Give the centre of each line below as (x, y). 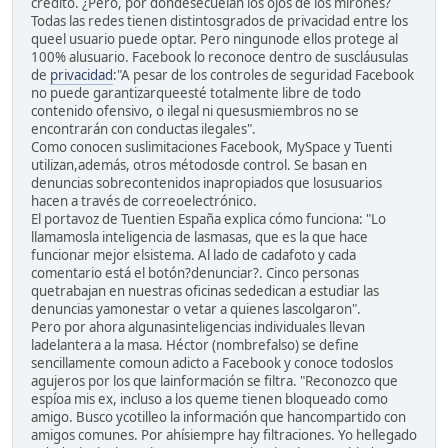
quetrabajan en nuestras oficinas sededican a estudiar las (205, 290)
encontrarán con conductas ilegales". (143, 128)
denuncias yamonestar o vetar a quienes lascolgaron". (196, 308)
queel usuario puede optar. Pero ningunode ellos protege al (214, 38)
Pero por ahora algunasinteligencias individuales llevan (198, 326)
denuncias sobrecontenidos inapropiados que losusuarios (206, 182)
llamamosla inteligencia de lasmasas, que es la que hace (199, 236)
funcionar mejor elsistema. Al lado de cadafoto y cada (193, 254)
